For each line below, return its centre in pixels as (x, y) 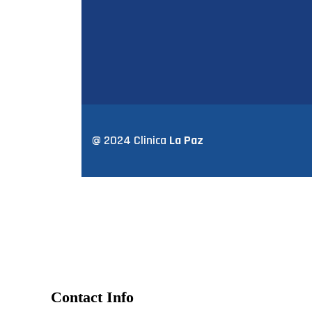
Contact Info (92, 297)
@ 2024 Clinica (131, 141)
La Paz (186, 141)
